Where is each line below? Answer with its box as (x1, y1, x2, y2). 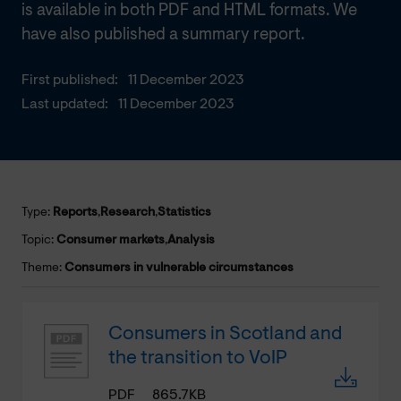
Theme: (21, 261, 64, 275)
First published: (21, 73, 118, 88)
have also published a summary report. (21, 26, 304, 44)
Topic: (21, 234, 56, 247)
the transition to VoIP (108, 348, 287, 368)
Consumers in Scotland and (108, 324, 342, 344)
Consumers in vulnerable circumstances (64, 261, 294, 275)
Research (100, 206, 155, 219)
